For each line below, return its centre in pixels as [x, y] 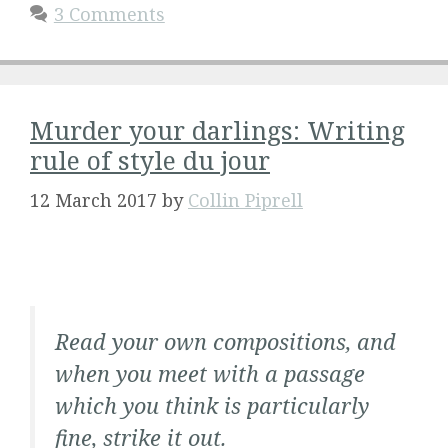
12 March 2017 [93, 200]
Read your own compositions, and [225, 341]
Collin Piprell [245, 200]
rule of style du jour [150, 160]
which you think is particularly [212, 405]
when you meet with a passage [210, 373]
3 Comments [109, 14]
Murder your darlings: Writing [217, 130]
